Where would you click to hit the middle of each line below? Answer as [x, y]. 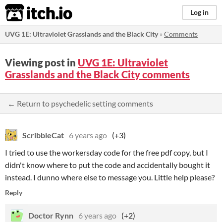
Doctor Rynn [51, 215]
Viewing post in [41, 62]
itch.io [26, 13]
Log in [199, 12]
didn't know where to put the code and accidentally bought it [108, 165]
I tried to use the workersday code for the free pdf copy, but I [107, 152]
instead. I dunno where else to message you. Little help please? [110, 177]
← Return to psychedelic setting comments [80, 103]
